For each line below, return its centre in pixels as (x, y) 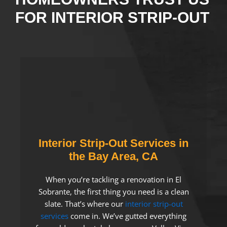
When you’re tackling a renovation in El (113, 179)
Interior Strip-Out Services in (113, 143)
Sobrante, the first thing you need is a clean (113, 192)
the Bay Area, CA (113, 156)
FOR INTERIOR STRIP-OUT (112, 17)
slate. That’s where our (85, 204)
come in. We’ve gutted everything (127, 216)
